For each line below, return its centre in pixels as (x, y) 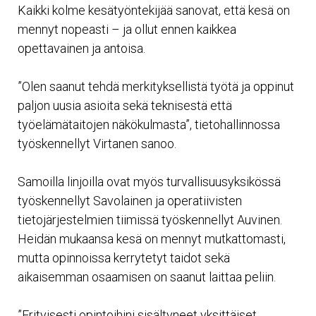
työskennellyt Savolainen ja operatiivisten (130, 200)
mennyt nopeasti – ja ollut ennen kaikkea (127, 29)
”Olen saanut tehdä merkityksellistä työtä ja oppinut (156, 86)
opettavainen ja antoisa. (81, 48)
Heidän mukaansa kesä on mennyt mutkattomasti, (152, 238)
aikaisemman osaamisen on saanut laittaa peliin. (147, 276)
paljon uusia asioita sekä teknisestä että (125, 105)
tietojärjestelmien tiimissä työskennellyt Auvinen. (150, 219)
